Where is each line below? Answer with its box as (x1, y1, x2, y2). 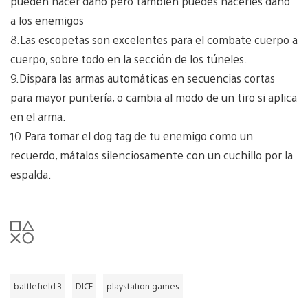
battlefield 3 (14, 280, 62, 291)
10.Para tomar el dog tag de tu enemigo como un (10, 128, 253, 143)
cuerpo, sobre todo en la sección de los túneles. (10, 51, 247, 66)
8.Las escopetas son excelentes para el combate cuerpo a (10, 32, 298, 47)
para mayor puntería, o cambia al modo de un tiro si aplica (10, 89, 297, 104)
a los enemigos (10, 12, 84, 27)
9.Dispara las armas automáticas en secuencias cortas (10, 70, 275, 85)
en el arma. (10, 109, 66, 124)
